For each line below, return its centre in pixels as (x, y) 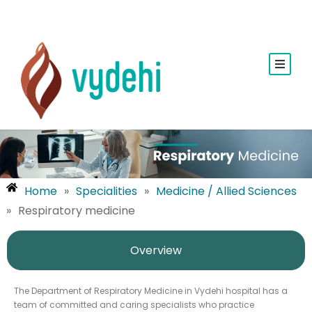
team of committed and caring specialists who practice (134, 304)
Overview (156, 250)
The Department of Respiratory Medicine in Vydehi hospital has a (151, 290)
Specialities (106, 192)
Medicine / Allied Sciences (226, 192)
